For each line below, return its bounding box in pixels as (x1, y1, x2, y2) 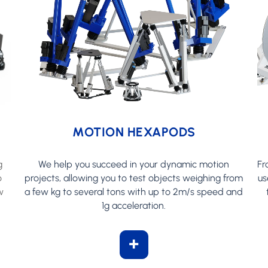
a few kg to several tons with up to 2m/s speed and (25, 185, 243, 197)
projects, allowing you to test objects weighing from (25, 172, 243, 184)
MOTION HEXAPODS (72, 124, 196, 139)
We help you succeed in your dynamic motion (38, 158, 230, 170)
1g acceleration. (102, 199, 166, 211)
